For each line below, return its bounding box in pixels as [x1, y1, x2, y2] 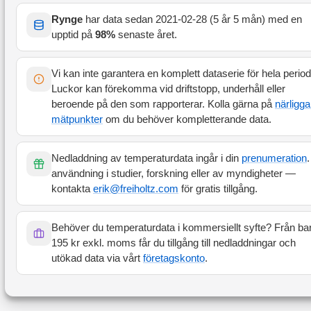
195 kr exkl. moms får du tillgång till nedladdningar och [51, 237, 296, 249]
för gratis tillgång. [178, 183, 258, 194]
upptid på [51, 28, 95, 40]
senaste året [118, 28, 174, 40]
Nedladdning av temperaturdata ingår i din [51, 152, 242, 164]
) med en [262, 13, 302, 25]
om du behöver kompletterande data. [103, 113, 271, 125]
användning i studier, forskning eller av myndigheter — [51, 167, 296, 179]
